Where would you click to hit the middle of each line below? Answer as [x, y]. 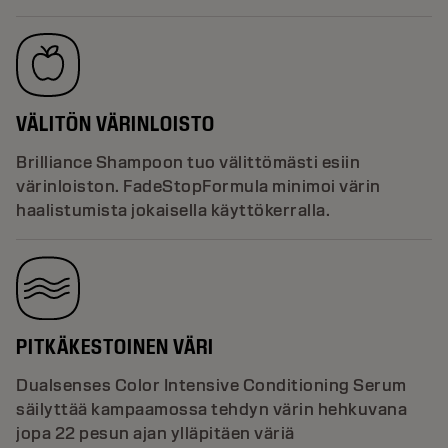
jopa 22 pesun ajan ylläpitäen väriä [155, 433]
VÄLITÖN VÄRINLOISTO [115, 123]
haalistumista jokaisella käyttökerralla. [175, 210]
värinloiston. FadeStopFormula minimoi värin [198, 186]
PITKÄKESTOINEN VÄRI [115, 346]
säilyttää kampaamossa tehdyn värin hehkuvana [211, 409]
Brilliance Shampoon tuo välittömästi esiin [188, 162]
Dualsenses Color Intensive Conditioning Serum [211, 385]
